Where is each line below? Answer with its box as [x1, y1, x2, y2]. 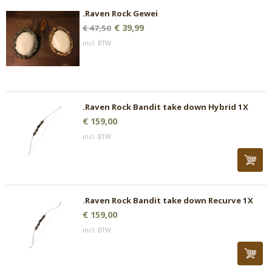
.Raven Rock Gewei [83, 8, 158, 19]
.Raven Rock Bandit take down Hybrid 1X [83, 101, 248, 112]
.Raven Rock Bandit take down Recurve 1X [83, 195, 253, 206]
